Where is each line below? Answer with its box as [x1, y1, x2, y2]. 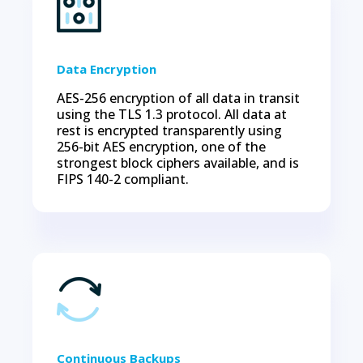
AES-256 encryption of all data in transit [57, 89, 300, 107]
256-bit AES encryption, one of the [57, 138, 266, 156]
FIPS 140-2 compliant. [57, 170, 189, 188]
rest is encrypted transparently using [57, 122, 282, 139]
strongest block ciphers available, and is [57, 154, 299, 172]
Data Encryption [57, 61, 156, 77]
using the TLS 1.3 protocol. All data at [57, 105, 287, 123]
